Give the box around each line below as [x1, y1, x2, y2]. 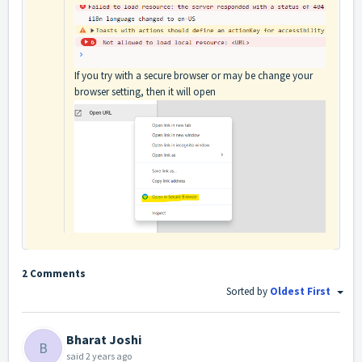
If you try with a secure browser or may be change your [74, 68, 313, 82]
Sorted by [226, 284, 270, 298]
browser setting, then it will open [74, 84, 216, 99]
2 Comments [22, 266, 86, 280]
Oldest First [270, 284, 333, 298]
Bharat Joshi [66, 331, 141, 348]
